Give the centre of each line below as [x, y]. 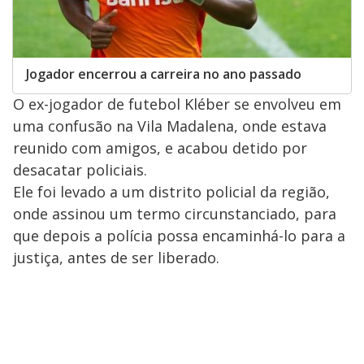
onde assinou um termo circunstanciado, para [175, 213]
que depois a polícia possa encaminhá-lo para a [179, 235]
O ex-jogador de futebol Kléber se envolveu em [177, 104]
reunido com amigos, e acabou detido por [160, 147]
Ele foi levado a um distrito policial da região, [171, 191]
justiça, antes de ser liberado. [118, 257]
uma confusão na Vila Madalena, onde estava [170, 126]
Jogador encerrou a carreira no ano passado [164, 74]
